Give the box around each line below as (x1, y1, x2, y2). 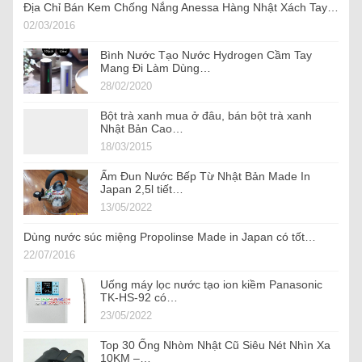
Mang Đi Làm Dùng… (100, 61, 211, 75)
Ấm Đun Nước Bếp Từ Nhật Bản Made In (100, 170, 310, 183)
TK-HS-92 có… (100, 291, 178, 305)
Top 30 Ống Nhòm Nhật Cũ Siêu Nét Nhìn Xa (100, 339, 330, 352)
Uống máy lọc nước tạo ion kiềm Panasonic (100, 278, 322, 292)
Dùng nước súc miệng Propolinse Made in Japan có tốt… (23, 230, 316, 244)
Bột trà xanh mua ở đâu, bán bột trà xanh (100, 109, 312, 123)
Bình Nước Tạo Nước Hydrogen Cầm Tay (100, 48, 312, 62)
